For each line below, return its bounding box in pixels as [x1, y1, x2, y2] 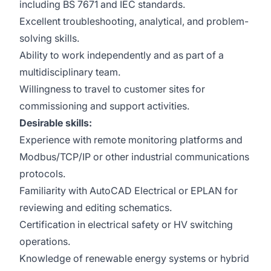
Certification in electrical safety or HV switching [19, 218, 233, 230]
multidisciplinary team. [19, 66, 120, 78]
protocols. [19, 168, 65, 180]
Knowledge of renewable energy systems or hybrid [19, 252, 249, 264]
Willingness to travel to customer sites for [19, 83, 205, 95]
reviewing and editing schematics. [19, 201, 172, 214]
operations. [19, 235, 70, 247]
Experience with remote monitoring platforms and [19, 134, 243, 146]
